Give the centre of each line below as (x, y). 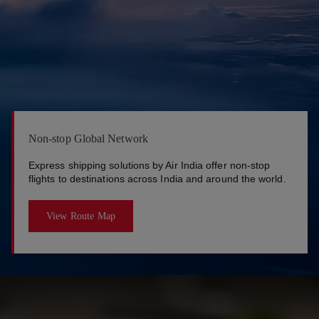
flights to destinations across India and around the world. (157, 178)
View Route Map (81, 216)
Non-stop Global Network (88, 138)
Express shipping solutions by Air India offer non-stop (150, 165)
